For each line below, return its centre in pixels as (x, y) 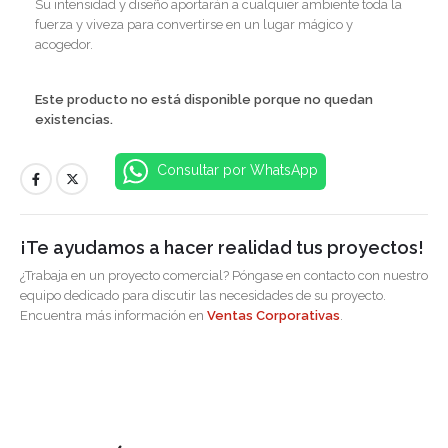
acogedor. (64, 44)
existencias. (74, 119)
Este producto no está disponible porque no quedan (204, 99)
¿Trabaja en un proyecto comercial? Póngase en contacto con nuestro (224, 275)
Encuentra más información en (113, 315)
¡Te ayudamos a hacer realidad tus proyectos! (222, 247)
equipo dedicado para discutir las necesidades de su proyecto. (203, 295)
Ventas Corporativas (273, 315)
